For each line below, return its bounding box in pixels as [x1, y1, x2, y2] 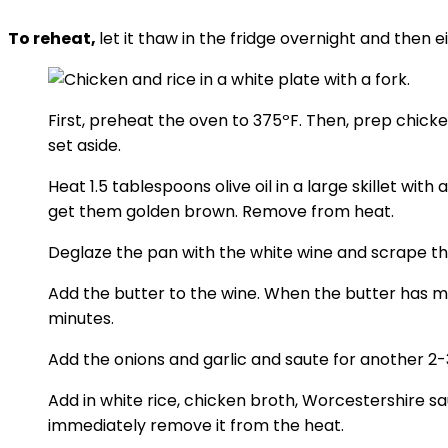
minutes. [48, 307, 114, 330]
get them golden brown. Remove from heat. [48, 200, 394, 223]
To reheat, [8, 27, 99, 50]
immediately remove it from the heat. [48, 414, 344, 437]
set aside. [48, 134, 121, 157]
